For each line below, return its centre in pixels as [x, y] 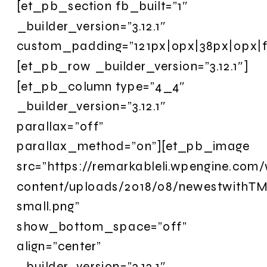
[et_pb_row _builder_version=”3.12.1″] [133, 66]
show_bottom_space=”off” [102, 226]
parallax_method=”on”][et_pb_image [133, 146]
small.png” [48, 206]
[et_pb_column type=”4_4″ [101, 86]
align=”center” [59, 246]
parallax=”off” [60, 126]
